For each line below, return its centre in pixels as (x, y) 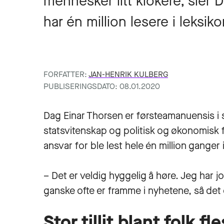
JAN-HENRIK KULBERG (128, 74)
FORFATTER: (66, 74)
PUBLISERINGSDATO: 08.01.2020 (102, 86)
